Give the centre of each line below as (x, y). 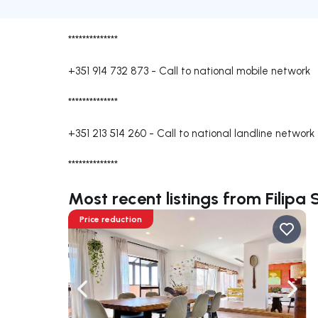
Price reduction (111, 219)
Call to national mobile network (235, 71)
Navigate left (114, 296)
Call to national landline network (236, 133)
